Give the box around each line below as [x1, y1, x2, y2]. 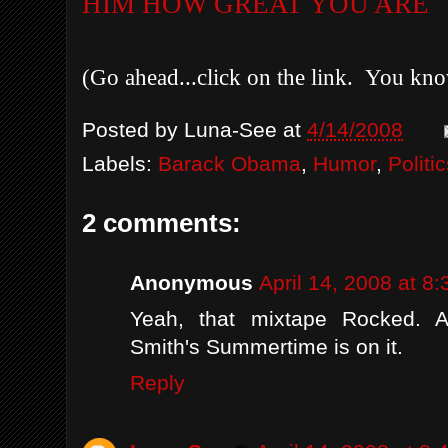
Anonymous [130, 270, 253, 294]
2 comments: [82, 207, 241, 238]
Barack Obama [158, 151, 301, 175]
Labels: [82, 151, 158, 175]
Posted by [82, 117, 184, 141]
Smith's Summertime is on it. [130, 334, 403, 358]
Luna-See [184, 117, 277, 141]
